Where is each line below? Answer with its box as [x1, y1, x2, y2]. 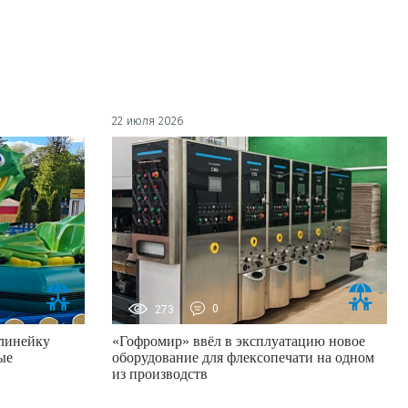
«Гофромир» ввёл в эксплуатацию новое [112, 333, 366, 350]
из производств [112, 366, 209, 382]
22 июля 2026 [112, 114, 185, 128]
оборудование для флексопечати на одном [112, 350, 375, 366]
